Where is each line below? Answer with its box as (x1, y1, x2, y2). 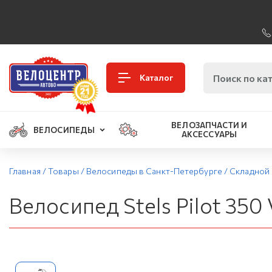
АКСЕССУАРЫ (181, 129, 237, 139)
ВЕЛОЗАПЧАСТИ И (171, 120, 247, 130)
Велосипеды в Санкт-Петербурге (86, 166, 222, 176)
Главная (9, 166, 41, 176)
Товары (48, 166, 79, 176)
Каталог (139, 72, 174, 83)
